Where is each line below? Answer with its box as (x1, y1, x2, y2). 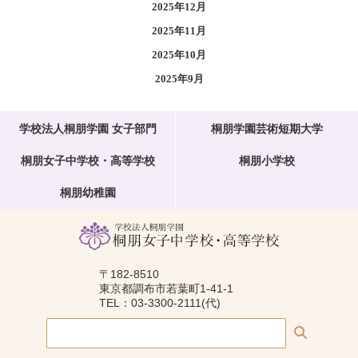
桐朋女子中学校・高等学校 (20, 153, 155, 167)
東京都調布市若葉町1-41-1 (99, 281, 233, 295)
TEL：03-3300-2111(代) (99, 296, 221, 309)
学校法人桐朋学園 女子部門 (18, 121, 157, 135)
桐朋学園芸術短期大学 (210, 121, 323, 135)
